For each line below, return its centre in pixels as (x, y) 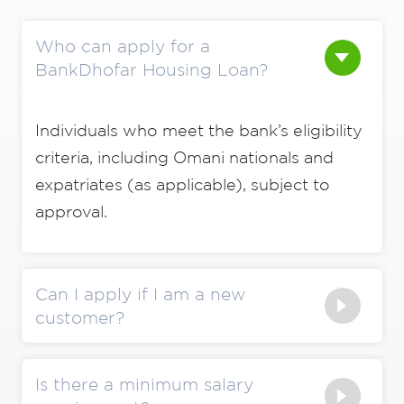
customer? (80, 318)
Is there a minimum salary (144, 385)
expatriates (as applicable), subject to (183, 185)
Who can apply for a (123, 46)
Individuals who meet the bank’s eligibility (199, 131)
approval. (72, 212)
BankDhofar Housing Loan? (151, 70)
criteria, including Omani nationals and (185, 158)
